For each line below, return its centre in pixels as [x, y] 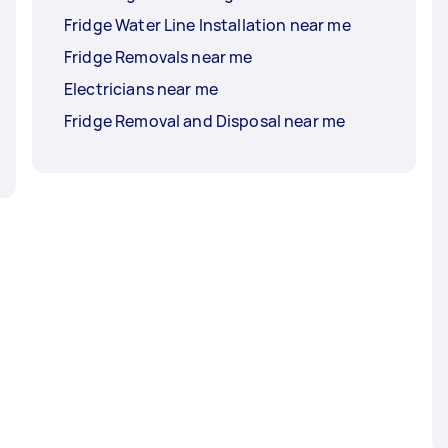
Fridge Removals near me [158, 57]
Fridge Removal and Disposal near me [205, 121]
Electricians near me [141, 89]
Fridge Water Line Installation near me [207, 25]
